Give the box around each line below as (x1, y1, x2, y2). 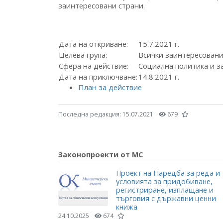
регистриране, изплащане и (116, 185, 214, 195)
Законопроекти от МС (58, 150, 143, 159)
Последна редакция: (58, 110, 122, 118)
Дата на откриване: (59, 39, 128, 49)
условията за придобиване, (116, 177, 213, 187)
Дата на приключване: (59, 72, 137, 82)
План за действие (78, 82, 142, 92)
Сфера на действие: (59, 61, 128, 71)
